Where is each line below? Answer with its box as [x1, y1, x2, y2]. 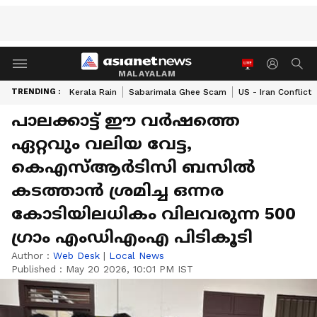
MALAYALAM [118, 68, 176, 79]
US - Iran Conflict [238, 87, 311, 97]
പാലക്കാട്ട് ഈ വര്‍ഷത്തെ [11, 110, 240, 130]
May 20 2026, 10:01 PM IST [66, 263, 193, 275]
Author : [11, 250, 53, 261]
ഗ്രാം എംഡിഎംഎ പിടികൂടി [11, 227, 253, 247]
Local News [109, 250, 164, 261]
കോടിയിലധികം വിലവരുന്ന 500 [11, 204, 296, 224]
